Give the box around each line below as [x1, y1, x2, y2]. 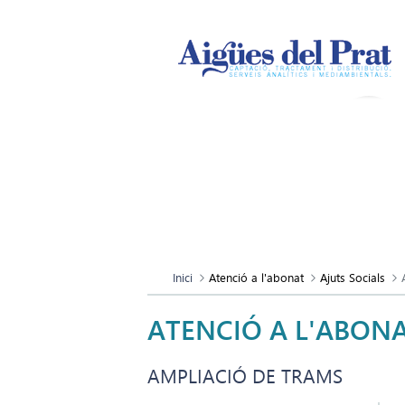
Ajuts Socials [320, 271, 385, 285]
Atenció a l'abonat [209, 271, 304, 285]
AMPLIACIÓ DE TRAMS [147, 366, 343, 388]
